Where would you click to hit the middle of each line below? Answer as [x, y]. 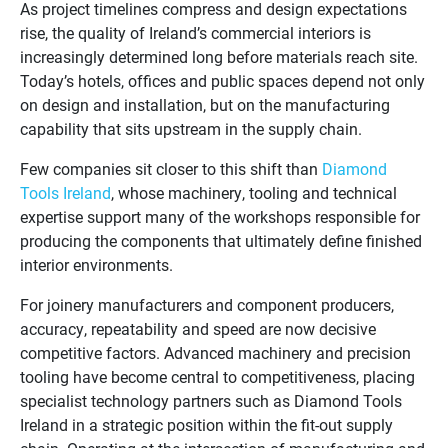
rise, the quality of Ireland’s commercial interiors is [195, 33]
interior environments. [96, 265]
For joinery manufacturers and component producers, [207, 305]
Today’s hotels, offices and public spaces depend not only [222, 81]
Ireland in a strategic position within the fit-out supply [206, 425]
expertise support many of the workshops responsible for [220, 217]
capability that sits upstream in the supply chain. [191, 129]
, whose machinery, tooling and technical [254, 193]
